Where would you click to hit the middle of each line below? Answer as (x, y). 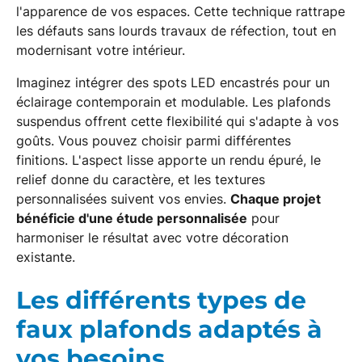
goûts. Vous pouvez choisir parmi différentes (154, 141)
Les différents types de (161, 300)
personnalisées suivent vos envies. (123, 199)
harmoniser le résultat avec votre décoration (152, 238)
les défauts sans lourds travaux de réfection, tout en (176, 31)
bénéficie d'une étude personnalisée (132, 218)
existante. (46, 257)
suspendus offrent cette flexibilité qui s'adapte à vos (177, 121)
